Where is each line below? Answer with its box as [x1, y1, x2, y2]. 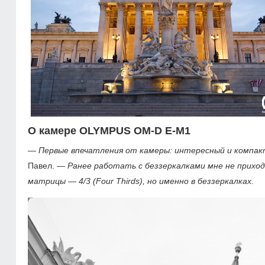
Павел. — [28, 161, 65, 170]
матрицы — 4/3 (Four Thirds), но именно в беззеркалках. [28, 176, 254, 186]
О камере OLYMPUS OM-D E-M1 [28, 125, 190, 137]
